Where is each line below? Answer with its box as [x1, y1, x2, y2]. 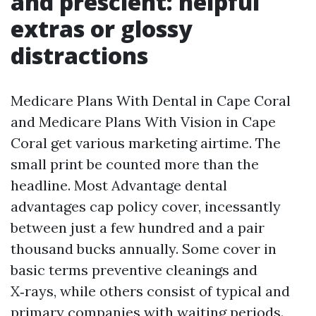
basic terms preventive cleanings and [11, 261, 257, 279]
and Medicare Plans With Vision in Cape [11, 113, 276, 130]
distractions [11, 40, 148, 71]
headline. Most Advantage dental [11, 176, 227, 194]
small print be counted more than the [11, 155, 259, 173]
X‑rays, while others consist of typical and [11, 282, 290, 300]
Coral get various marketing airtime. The [11, 134, 281, 152]
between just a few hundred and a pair [11, 219, 265, 236]
